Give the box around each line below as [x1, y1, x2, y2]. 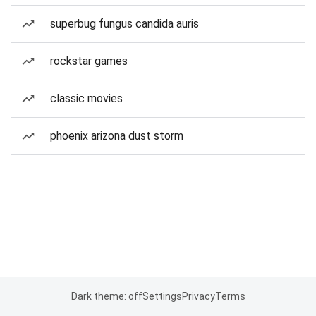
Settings [142, 291, 182, 302]
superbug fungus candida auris [50, 17, 199, 30]
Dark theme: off [71, 291, 142, 302]
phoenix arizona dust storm [50, 129, 183, 142]
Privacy [181, 291, 215, 302]
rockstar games [50, 54, 128, 68]
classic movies [50, 92, 123, 105]
